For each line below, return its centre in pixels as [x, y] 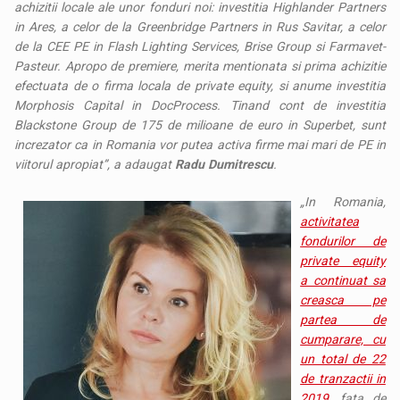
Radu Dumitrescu [225, 164]
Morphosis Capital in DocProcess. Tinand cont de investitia [200, 105]
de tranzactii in [343, 378]
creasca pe [343, 300]
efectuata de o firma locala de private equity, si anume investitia [200, 85]
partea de [343, 319]
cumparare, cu [343, 339]
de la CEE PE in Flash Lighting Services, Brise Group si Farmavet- [200, 46]
